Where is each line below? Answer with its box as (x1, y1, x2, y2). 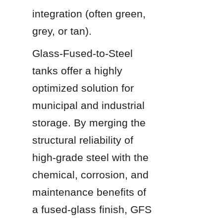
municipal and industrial (32, 99, 145, 111)
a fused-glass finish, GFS (32, 203, 152, 215)
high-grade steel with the (32, 151, 149, 163)
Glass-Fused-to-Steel (32, 47, 133, 59)
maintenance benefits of (32, 186, 146, 198)
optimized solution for (32, 82, 134, 94)
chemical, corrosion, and (32, 168, 149, 180)
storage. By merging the (32, 116, 146, 128)
